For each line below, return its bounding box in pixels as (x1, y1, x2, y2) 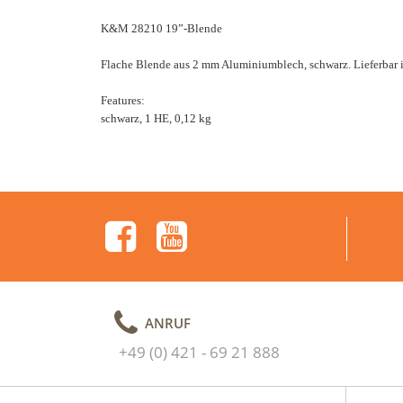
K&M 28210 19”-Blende (101, 21, 222, 35)
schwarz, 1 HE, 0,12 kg (101, 111, 211, 125)
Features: (101, 93, 145, 107)
